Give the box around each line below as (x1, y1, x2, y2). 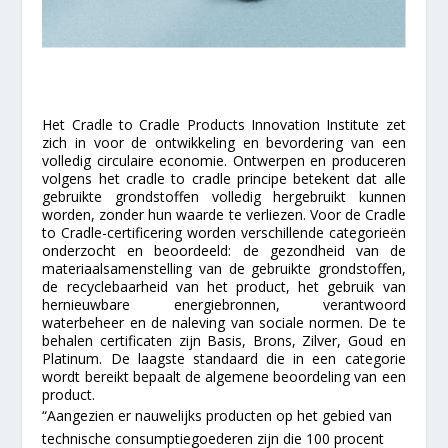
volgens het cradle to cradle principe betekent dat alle (42, 168, 406, 188)
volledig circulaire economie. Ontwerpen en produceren (42, 150, 406, 170)
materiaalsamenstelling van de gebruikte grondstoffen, (42, 258, 406, 278)
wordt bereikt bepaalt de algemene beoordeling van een (42, 366, 406, 386)
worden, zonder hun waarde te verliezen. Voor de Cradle (42, 204, 406, 224)
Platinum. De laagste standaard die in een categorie (42, 348, 406, 368)
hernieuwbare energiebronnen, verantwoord (42, 294, 406, 314)
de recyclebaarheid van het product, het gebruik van (42, 276, 406, 296)
